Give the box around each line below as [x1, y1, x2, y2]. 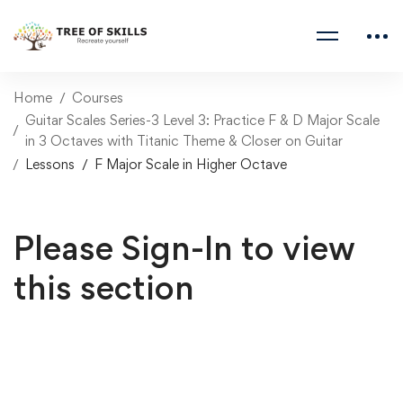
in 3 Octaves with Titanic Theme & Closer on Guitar [25, 132, 343, 149]
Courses [72, 89, 123, 106]
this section [13, 267, 194, 308]
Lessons [25, 156, 75, 173]
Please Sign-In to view [13, 228, 355, 268]
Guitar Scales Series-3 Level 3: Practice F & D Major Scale [25, 112, 380, 129]
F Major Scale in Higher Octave [94, 156, 287, 173]
